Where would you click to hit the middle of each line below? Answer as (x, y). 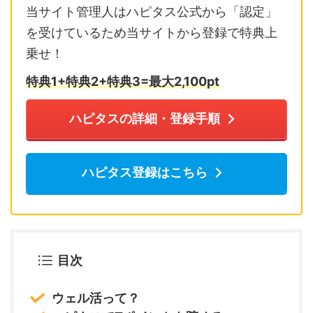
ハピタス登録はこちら (144, 173)
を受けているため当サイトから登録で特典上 (152, 32)
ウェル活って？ (96, 298)
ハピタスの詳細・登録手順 (144, 119)
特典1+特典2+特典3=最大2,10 (112, 81)
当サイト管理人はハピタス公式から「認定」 (152, 11)
